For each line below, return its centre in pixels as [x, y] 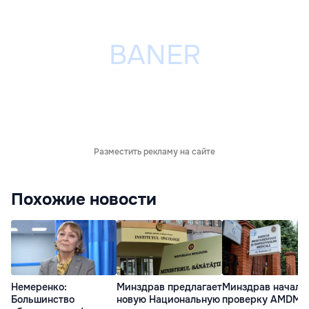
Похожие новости [84, 199]
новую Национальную [168, 300]
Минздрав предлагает [169, 287]
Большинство [43, 300]
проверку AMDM [261, 300]
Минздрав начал [261, 287]
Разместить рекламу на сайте [154, 151]
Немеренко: [39, 287]
